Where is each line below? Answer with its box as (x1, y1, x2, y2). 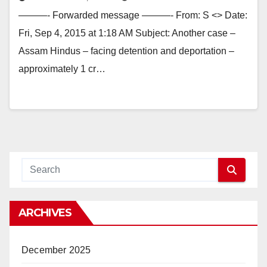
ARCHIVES (18, 206, 72, 219)
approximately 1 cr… (18, 64, 105, 74)
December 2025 (21, 245, 91, 255)
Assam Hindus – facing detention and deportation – (18, 46, 234, 56)
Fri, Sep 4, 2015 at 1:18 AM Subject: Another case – (18, 28, 235, 38)
